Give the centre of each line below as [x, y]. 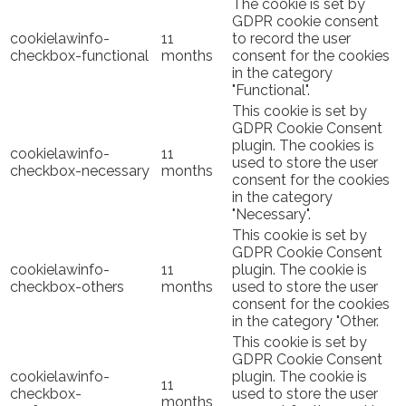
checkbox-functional [79, 55]
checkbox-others [67, 286]
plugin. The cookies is [303, 145]
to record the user [291, 38]
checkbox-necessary [80, 170]
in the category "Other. [305, 321]
